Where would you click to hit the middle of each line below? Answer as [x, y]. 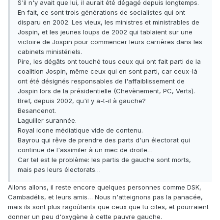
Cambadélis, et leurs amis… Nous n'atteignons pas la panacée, [105, 197]
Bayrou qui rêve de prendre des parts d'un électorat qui [104, 140]
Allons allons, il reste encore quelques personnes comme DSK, [105, 187]
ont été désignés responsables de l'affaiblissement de [101, 81]
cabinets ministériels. [50, 52]
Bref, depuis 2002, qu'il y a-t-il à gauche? [82, 101]
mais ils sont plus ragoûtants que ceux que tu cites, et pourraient [108, 207]
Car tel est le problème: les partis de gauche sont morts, [104, 160]
